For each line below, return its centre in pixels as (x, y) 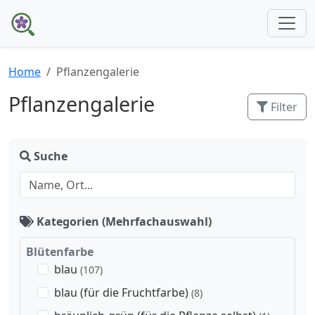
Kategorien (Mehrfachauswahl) (123, 221)
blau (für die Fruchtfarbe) (123, 292)
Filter (283, 107)
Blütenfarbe (60, 252)
